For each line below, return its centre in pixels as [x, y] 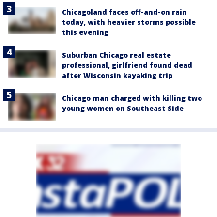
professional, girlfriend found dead [127, 65]
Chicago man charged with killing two [132, 98]
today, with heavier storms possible [129, 22]
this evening [85, 32]
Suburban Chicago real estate [116, 55]
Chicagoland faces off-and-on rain [124, 12]
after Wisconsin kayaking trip [117, 76]
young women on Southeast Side [123, 108]
